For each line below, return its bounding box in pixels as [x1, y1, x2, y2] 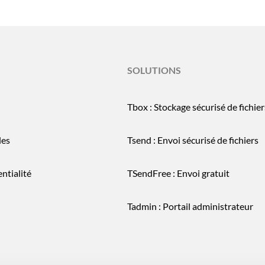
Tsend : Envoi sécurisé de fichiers [127, 134, 258, 146]
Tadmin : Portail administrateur [127, 200, 253, 212]
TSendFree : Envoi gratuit [127, 167, 230, 179]
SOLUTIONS [127, 64, 181, 76]
